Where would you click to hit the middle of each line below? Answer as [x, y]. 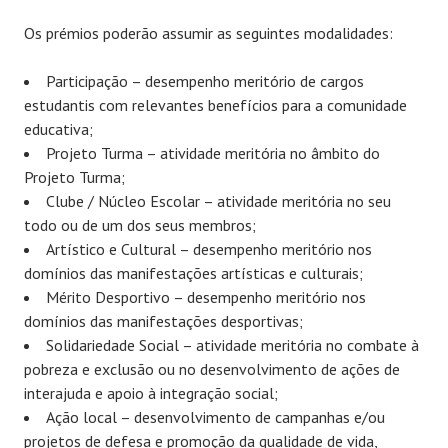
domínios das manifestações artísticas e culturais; [193, 273]
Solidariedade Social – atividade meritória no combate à [232, 345]
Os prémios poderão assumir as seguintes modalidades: [208, 33]
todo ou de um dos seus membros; [140, 225]
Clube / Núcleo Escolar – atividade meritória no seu [218, 201]
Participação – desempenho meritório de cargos [205, 81]
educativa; [58, 129]
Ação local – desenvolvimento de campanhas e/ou [215, 417]
